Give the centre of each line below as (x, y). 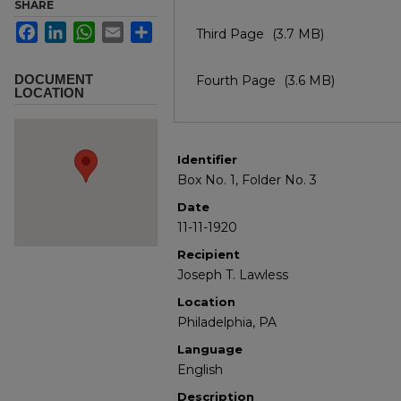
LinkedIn (90, 28)
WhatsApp (124, 28)
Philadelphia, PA (227, 322)
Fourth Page (238, 80)
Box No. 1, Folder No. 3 (247, 179)
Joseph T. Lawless (233, 274)
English (200, 369)
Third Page (232, 34)
